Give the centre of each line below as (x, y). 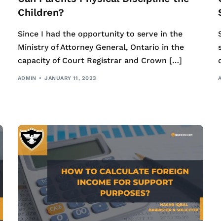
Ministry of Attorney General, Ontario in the (101, 47)
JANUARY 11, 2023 (70, 78)
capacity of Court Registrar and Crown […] (100, 61)
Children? (41, 13)
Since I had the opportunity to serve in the (100, 34)
